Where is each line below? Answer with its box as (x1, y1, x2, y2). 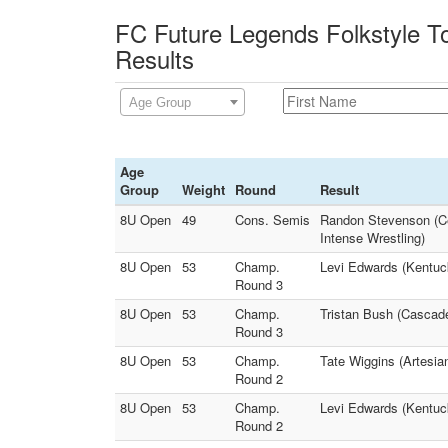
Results (115, 41, 194, 76)
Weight (182, 180, 225, 199)
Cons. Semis (235, 210, 310, 229)
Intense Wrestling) (320, 228, 425, 247)
